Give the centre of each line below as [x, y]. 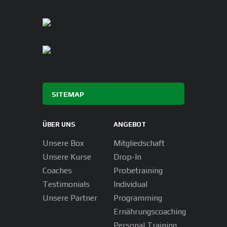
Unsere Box [63, 143]
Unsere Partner [70, 198]
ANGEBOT [130, 125]
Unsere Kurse [67, 157]
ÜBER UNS [59, 125]
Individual [131, 184]
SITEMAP [68, 94]
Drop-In [128, 157]
